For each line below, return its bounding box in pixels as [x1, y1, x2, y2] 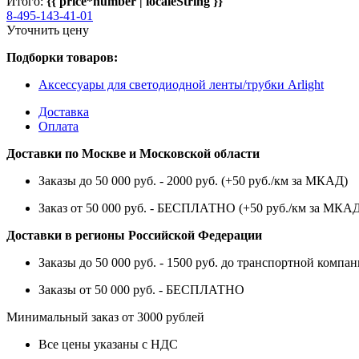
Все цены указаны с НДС [38, 337, 178, 351]
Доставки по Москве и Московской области [6, 146, 260, 160]
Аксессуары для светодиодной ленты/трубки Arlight [38, 77, 324, 91]
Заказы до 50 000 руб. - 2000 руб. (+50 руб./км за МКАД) [38, 173, 348, 188]
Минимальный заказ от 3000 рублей [6, 309, 204, 324]
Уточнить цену [6, 22, 89, 37]
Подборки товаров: [6, 50, 118, 64]
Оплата [38, 119, 79, 133]
